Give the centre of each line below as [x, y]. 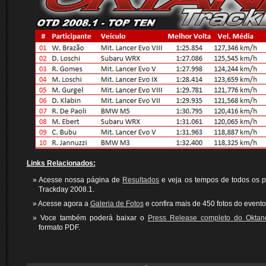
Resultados [141, 180]
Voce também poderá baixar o [94, 218]
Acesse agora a [64, 204]
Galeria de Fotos [117, 204]
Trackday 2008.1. [66, 189]
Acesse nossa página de [80, 180]
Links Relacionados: [61, 163]
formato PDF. [59, 227]
